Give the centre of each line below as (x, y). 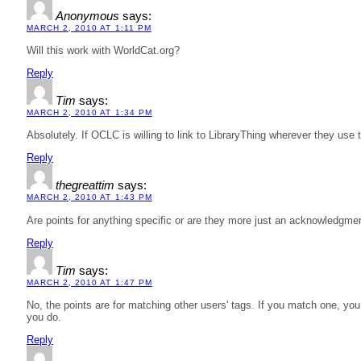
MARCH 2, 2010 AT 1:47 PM (89, 282)
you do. (44, 317)
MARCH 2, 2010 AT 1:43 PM (89, 197)
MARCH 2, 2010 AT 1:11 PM (89, 27)
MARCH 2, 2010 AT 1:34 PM (89, 113)
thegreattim (85, 186)
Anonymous (87, 16)
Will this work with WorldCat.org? (103, 50)
